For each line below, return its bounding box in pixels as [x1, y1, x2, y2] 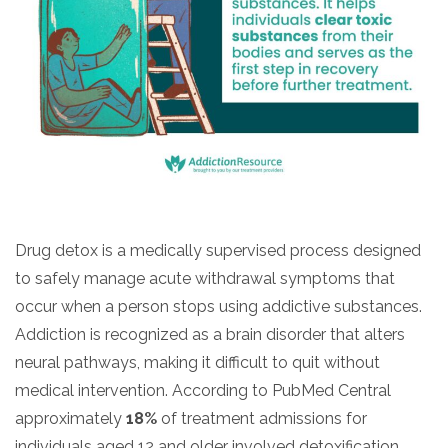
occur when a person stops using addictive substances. [15, 296, 422, 316]
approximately [15, 408, 126, 428]
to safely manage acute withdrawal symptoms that [15, 268, 395, 288]
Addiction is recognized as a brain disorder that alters [15, 324, 405, 344]
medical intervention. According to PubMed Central [15, 380, 391, 400]
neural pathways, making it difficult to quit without [15, 352, 380, 372]
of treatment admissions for [157, 408, 367, 428]
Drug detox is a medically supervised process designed [15, 240, 421, 260]
